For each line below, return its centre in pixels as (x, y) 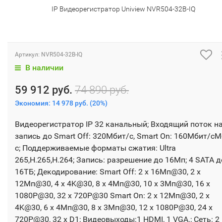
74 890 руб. (102, 90)
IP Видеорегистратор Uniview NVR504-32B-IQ (123, 9)
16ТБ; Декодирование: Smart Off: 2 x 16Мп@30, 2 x (108, 172)
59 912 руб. (45, 90)
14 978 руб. (70, 103)
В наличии (43, 68)
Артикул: (28, 55)
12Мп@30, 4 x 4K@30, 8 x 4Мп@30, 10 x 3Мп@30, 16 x (112, 184)
